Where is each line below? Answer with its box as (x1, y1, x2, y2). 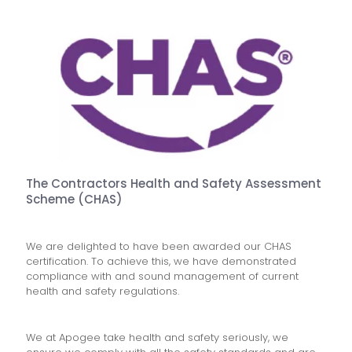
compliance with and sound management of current (26, 269, 299, 284)
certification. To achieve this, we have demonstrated (26, 254, 296, 269)
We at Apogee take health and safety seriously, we (26, 330, 288, 345)
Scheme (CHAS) (26, 191, 123, 207)
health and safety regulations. (26, 284, 179, 299)
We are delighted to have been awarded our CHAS (26, 239, 291, 254)
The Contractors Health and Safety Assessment (26, 175, 321, 192)
